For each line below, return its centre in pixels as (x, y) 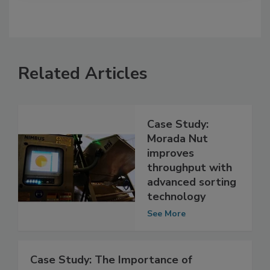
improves (171, 178)
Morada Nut (177, 164)
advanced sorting (192, 207)
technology (176, 221)
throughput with (190, 193)
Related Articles (83, 99)
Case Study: (178, 149)
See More (166, 239)
